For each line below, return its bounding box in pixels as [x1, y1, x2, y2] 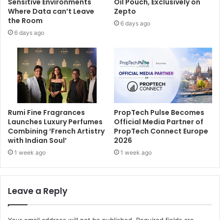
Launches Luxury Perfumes [8, 117, 103, 127]
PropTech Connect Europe [114, 126, 208, 137]
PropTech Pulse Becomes [114, 108, 204, 118]
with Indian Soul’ [8, 136, 67, 146]
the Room [8, 16, 43, 26]
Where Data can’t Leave [8, 6, 94, 17]
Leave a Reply [8, 185, 67, 197]
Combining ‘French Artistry [8, 126, 105, 137]
